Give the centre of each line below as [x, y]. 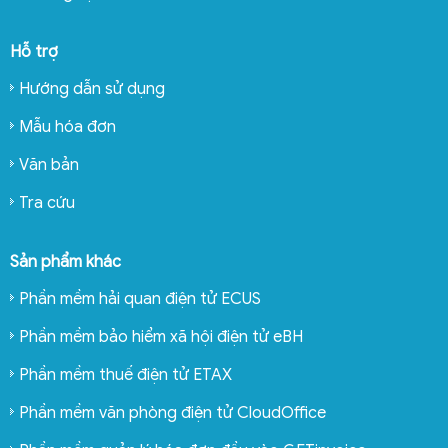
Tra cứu [47, 202]
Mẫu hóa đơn [67, 126]
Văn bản [49, 164]
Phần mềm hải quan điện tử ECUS [140, 298]
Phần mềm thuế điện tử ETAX [125, 374]
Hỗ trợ [34, 51]
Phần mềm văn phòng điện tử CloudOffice [172, 412]
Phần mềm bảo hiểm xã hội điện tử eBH [161, 336]
